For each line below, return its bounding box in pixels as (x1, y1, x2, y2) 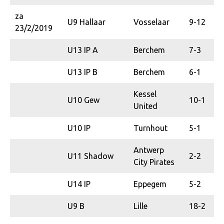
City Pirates (133, 157, 174, 166)
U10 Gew (67, 95, 99, 104)
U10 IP (67, 123, 90, 132)
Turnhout (133, 123, 167, 132)
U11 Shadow (67, 151, 113, 160)
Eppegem (133, 179, 166, 188)
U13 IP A (67, 45, 98, 54)
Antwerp (133, 145, 164, 154)
